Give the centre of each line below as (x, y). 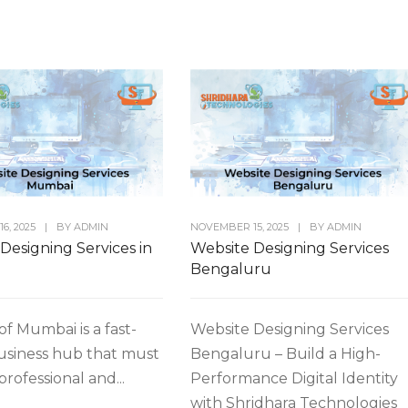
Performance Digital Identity (294, 378)
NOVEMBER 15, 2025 (239, 226)
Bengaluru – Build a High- (285, 353)
